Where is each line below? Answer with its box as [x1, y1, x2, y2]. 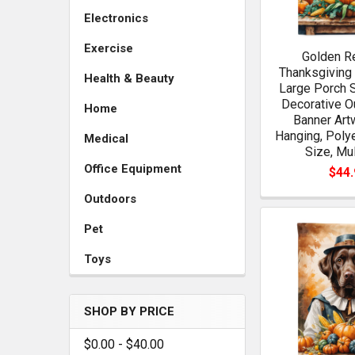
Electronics [84, 11, 148, 25]
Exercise [84, 41, 133, 55]
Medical [84, 132, 128, 146]
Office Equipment [84, 162, 181, 176]
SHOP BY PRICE [84, 304, 174, 319]
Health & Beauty [84, 71, 174, 86]
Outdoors [84, 192, 136, 206]
